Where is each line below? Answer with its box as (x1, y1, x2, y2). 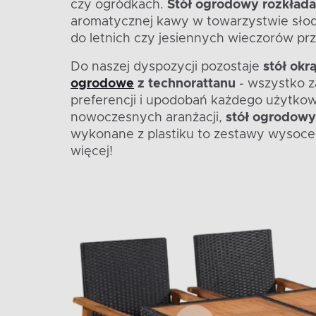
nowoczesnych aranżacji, (71, 111, 226, 124)
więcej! (71, 145, 113, 158)
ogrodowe (71, 77, 134, 90)
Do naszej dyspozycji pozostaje (71, 60, 263, 73)
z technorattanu (134, 77, 236, 90)
